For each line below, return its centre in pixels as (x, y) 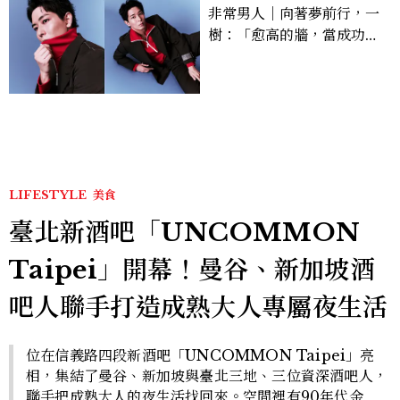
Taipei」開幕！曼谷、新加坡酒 (192, 271)
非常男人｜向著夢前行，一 (293, 13)
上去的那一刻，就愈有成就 (293, 56)
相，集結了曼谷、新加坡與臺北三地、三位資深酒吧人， (207, 376)
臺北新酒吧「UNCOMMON (185, 233)
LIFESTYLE (48, 196)
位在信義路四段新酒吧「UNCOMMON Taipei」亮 (200, 356)
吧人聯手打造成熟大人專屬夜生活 (199, 308)
